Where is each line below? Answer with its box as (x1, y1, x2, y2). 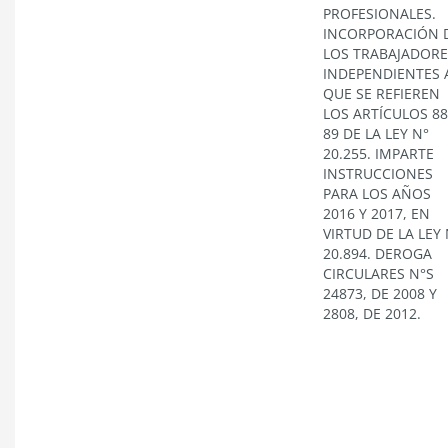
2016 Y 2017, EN (323, 204, 430, 223)
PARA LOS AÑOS (323, 184, 431, 203)
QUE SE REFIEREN (323, 84, 440, 103)
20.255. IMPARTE (323, 144, 434, 163)
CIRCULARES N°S (323, 264, 434, 283)
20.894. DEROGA (323, 244, 432, 263)
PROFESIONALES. (323, 4, 436, 23)
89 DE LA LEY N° (323, 124, 429, 143)
